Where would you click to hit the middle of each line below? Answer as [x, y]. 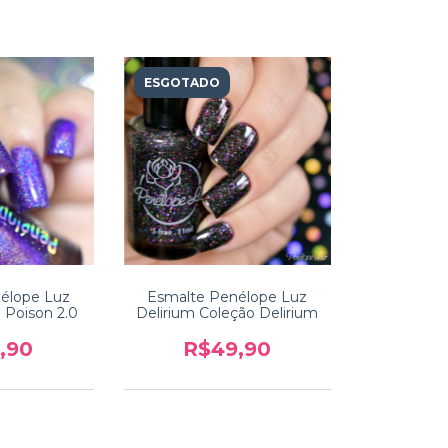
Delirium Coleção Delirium [227, 312]
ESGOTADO [181, 83]
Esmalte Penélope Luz [227, 296]
